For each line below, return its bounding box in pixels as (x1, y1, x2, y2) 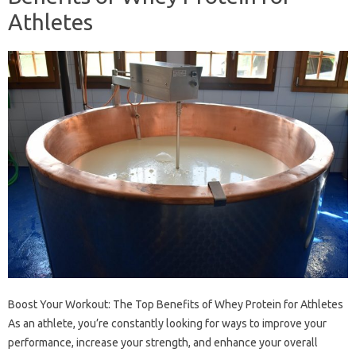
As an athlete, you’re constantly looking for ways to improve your (8, 316, 327, 330)
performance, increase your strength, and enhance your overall (8, 335, 318, 349)
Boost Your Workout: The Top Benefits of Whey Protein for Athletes (8, 297, 343, 311)
